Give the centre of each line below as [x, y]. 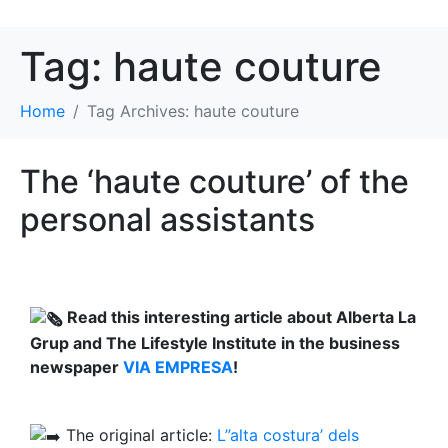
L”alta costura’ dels [288, 434]
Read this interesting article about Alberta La [239, 317]
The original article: [141, 434]
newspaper [76, 366]
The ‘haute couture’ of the [214, 181]
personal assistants [167, 219]
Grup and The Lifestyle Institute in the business [215, 342]
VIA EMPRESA [178, 366]
